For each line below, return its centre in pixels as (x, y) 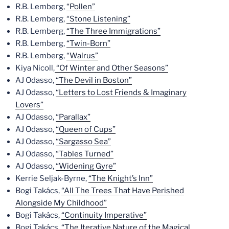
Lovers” (29, 105)
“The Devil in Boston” (94, 80)
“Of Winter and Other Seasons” (111, 68)
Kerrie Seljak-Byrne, (52, 178)
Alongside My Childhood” (61, 203)
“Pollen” (81, 6)
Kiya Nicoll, (35, 68)
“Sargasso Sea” (83, 141)
